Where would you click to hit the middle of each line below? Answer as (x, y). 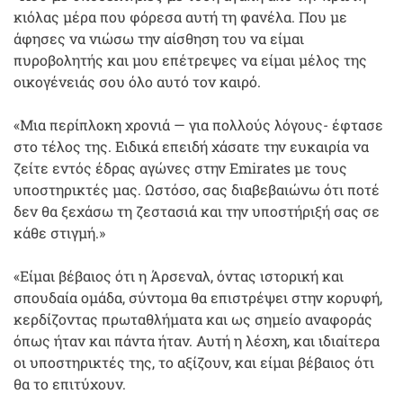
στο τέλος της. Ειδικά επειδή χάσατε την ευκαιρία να (191, 146)
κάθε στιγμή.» (59, 232)
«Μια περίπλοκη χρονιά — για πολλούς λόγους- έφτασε (198, 124)
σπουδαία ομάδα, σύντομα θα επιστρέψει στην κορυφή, (198, 297)
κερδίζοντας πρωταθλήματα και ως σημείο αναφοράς (193, 318)
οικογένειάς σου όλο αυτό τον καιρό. (137, 81)
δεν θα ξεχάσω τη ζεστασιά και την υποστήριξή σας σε (197, 210)
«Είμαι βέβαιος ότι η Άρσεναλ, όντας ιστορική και (179, 275)
